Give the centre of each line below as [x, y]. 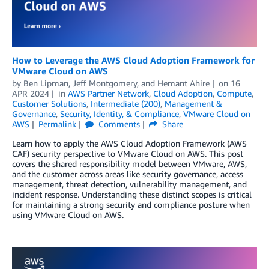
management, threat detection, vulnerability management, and [129, 184]
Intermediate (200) [125, 104]
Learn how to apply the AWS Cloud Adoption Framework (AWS [129, 144]
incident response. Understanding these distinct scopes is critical [132, 195]
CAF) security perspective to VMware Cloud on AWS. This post [128, 154]
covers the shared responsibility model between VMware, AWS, [129, 164]
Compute [234, 94]
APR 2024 [31, 94]
